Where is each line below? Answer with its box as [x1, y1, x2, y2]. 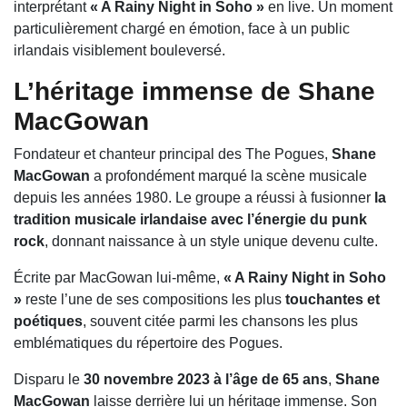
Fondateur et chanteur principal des [14, 146, 245, 163]
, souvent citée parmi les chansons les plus [83, 313, 358, 330]
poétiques [14, 313, 83, 330]
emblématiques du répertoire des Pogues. [14, 335, 283, 352]
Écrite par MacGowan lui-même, [14, 270, 223, 286]
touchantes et [285, 292, 380, 308]
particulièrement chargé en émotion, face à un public [14, 21, 350, 37]
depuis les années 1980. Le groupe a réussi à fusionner [14, 190, 374, 206]
